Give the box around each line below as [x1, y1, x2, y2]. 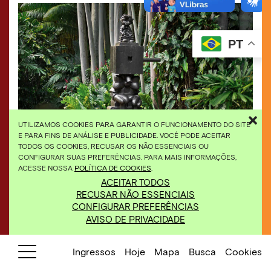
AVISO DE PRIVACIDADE [86, 214, 185, 224]
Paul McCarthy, [18, 144, 88, 156]
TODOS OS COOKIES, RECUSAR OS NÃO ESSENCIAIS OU [18, 142, 209, 150]
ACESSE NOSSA [18, 163, 74, 172]
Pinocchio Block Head [88, 144, 187, 156]
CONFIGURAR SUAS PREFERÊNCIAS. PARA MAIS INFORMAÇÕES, [18, 152, 237, 161]
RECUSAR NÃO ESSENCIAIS [76, 189, 195, 200]
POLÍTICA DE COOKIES [74, 163, 151, 172]
